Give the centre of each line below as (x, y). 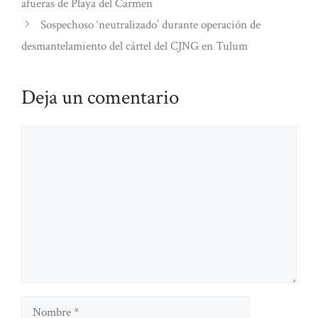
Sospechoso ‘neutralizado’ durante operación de (151, 25)
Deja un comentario (100, 98)
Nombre (40, 304)
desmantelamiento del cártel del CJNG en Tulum (135, 46)
